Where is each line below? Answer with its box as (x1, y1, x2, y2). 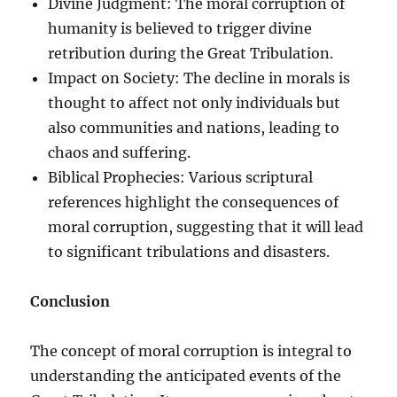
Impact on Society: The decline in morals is (48, 68, 351, 87)
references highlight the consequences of (48, 192, 339, 211)
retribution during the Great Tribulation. (48, 43, 334, 62)
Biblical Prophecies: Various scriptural (48, 167, 314, 186)
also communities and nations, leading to (48, 118, 340, 136)
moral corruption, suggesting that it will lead (48, 217, 364, 236)
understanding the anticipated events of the (30, 366, 342, 385)
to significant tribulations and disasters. (48, 242, 331, 261)
